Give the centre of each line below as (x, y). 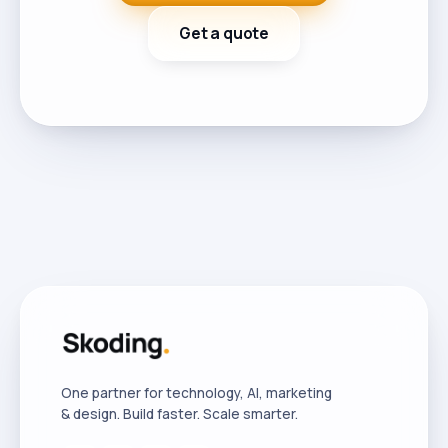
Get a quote (224, 33)
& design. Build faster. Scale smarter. (179, 414)
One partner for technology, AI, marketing (196, 393)
